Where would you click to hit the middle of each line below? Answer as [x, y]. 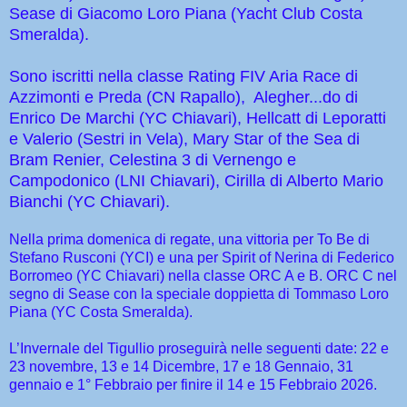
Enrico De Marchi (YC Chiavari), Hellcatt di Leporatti [198, 119]
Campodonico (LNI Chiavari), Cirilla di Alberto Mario [196, 181]
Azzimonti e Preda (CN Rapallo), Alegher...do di [184, 98]
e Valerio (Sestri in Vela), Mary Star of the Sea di [184, 139]
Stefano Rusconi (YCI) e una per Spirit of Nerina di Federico [202, 258]
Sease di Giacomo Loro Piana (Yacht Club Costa [186, 14]
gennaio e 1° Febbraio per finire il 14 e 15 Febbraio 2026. [193, 385]
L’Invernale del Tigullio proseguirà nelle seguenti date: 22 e [199, 349]
